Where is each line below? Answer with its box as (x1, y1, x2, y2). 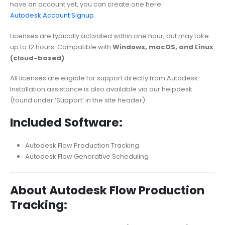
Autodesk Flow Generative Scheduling (25, 151, 149, 161)
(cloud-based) (10, 53, 64, 63)
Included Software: (10, 114, 123, 131)
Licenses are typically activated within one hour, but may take (10, 31, 209, 41)
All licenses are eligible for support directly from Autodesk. (10, 73, 199, 83)
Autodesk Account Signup (10, 11, 94, 21)
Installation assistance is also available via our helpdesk (10, 84, 192, 94)
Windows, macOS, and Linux (113, 42, 213, 52)
